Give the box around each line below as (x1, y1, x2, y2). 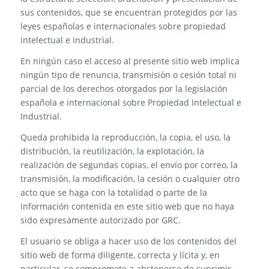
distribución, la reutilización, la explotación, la (20, 145, 204, 157)
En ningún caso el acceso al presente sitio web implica (20, 55, 240, 67)
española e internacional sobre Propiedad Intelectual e (20, 96, 241, 108)
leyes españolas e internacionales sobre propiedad (20, 20, 226, 32)
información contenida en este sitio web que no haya (20, 200, 234, 212)
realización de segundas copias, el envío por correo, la (20, 159, 238, 171)
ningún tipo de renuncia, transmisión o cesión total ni (20, 68, 237, 80)
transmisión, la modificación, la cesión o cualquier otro (20, 172, 240, 184)
